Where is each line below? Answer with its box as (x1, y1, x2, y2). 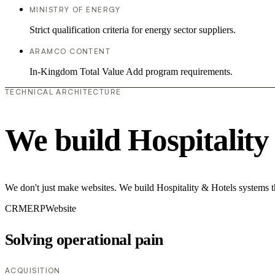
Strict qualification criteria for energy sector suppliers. (29, 24, 236, 35)
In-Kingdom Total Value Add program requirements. (29, 66, 233, 77)
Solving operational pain (5, 231, 163, 249)
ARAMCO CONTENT (29, 46, 111, 56)
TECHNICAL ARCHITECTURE (5, 87, 122, 96)
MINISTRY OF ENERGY (29, 4, 121, 14)
